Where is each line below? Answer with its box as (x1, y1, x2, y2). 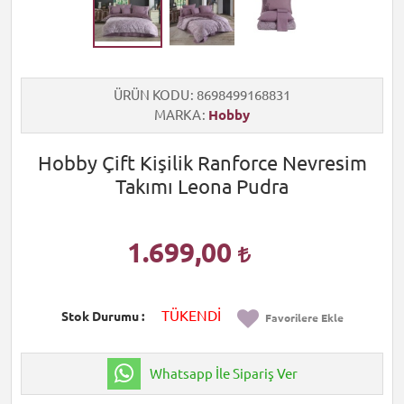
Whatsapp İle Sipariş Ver (149, 365, 298, 381)
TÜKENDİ (161, 308, 221, 325)
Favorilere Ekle (264, 311, 344, 324)
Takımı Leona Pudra (115, 175, 289, 198)
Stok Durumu (60, 309, 139, 325)
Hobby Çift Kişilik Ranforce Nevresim (37, 151, 367, 175)
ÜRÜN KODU (114, 87, 189, 104)
